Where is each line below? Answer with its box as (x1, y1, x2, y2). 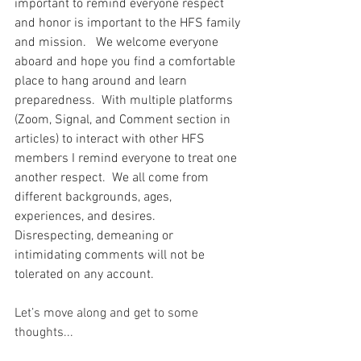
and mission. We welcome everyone (15, 35, 222, 51)
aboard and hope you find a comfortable (15, 54, 239, 70)
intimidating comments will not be (15, 247, 208, 263)
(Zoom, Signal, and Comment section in (15, 112, 234, 128)
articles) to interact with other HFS (15, 131, 208, 147)
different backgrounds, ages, (15, 189, 175, 205)
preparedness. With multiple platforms (15, 93, 236, 109)
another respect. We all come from (15, 170, 212, 186)
